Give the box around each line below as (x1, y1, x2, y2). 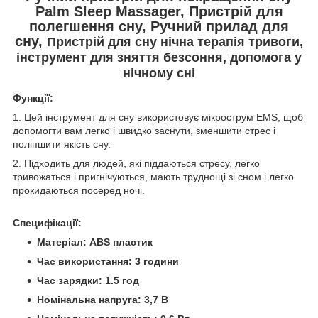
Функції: (13, 92, 53, 104)
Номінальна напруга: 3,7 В (37, 294, 168, 306)
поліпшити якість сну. (13, 138, 111, 150)
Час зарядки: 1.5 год (37, 275, 139, 287)
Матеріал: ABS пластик (37, 236, 153, 248)
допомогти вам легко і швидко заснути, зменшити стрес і (13, 125, 275, 137)
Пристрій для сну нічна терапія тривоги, (47, 34, 303, 49)
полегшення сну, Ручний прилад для (29, 18, 289, 34)
